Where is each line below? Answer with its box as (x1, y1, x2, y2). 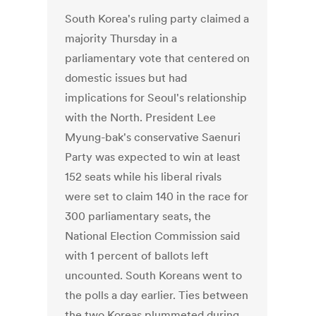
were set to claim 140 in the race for (65, 189, 249, 204)
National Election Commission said (65, 229, 241, 243)
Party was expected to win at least (65, 150, 241, 164)
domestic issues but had (65, 71, 188, 85)
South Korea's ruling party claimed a (65, 11, 250, 26)
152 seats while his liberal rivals (65, 169, 222, 184)
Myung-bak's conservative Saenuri (65, 130, 241, 145)
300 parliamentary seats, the (65, 209, 212, 224)
